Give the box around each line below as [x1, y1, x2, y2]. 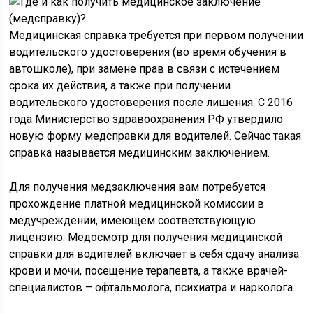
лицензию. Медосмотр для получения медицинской [9, 231, 283, 244]
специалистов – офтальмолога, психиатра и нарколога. [9, 281, 296, 294]
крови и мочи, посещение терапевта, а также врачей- [9, 264, 289, 277]
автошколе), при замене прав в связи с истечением [9, 62, 280, 75]
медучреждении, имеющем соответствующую [9, 214, 256, 227]
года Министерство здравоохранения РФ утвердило [9, 112, 284, 126]
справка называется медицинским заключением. [9, 146, 270, 159]
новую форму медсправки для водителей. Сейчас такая [9, 129, 302, 143]
